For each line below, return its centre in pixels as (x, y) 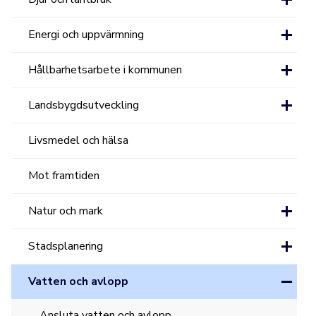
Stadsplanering (66, 246)
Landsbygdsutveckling (84, 105)
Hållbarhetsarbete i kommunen (105, 70)
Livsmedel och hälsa (79, 140)
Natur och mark (66, 211)
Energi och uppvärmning (86, 35)
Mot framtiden (64, 176)
